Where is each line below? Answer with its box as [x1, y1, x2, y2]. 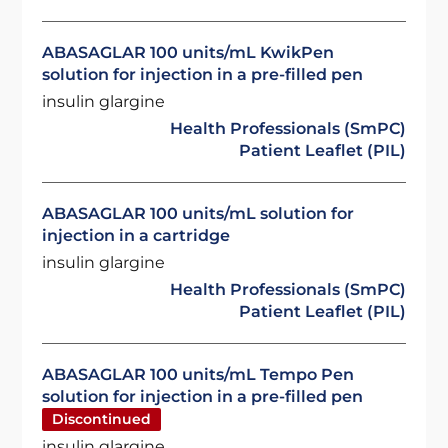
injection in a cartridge [42, 226, 231, 245]
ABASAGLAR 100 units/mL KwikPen [42, 43, 335, 62]
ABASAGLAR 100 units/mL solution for [42, 204, 355, 223]
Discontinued [52, 410, 152, 428]
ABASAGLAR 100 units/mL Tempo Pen [42, 365, 355, 384]
